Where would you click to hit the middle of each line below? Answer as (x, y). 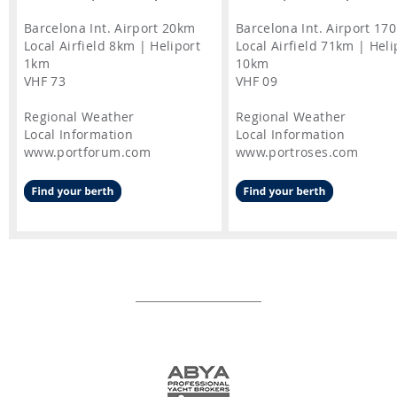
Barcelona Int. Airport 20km (110, 28)
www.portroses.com (297, 152)
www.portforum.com (87, 152)
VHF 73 (45, 82)
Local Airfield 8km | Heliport (113, 46)
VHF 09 (257, 82)
